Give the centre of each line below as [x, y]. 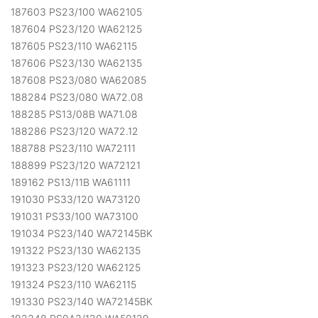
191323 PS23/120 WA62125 [76, 268]
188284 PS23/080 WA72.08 [77, 97]
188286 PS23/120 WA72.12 [75, 131]
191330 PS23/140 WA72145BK [82, 302]
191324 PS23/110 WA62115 [73, 285]
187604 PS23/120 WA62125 [76, 29]
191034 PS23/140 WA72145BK [82, 234]
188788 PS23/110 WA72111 [73, 148]
